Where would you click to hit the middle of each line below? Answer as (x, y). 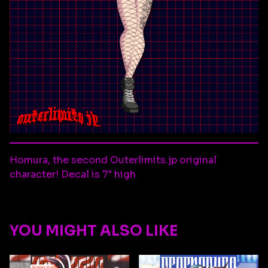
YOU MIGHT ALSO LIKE (94, 231)
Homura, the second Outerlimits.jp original (113, 160)
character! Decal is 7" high (73, 174)
